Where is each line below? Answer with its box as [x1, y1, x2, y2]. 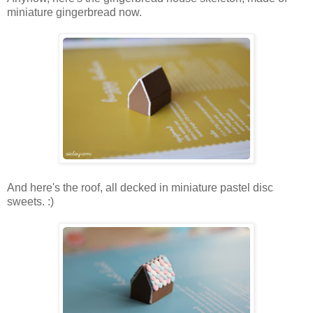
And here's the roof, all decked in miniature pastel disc [7, 181, 273, 194]
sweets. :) [7, 195, 54, 208]
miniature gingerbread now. [7, 6, 142, 18]
